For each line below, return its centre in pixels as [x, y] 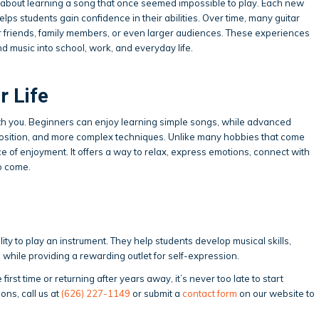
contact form [210, 293]
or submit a [156, 293]
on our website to [276, 293]
